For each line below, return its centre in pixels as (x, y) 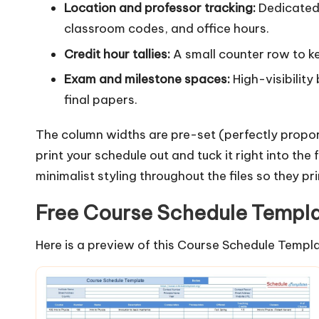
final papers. (101, 100)
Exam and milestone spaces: (147, 79)
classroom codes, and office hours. (167, 29)
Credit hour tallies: (117, 54)
